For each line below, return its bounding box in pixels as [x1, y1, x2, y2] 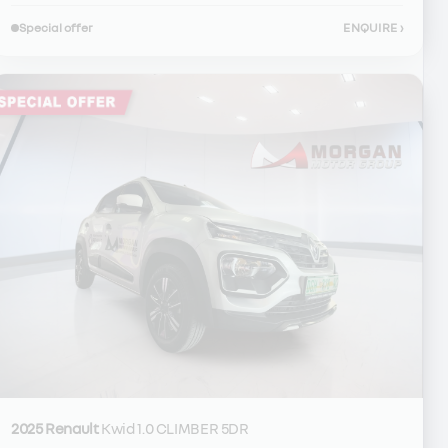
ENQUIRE [343, 20, 400, 35]
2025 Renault [11, 419, 99, 437]
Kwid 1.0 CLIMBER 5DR [101, 419, 249, 437]
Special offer [19, 20, 93, 35]
